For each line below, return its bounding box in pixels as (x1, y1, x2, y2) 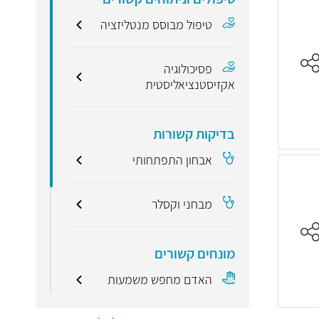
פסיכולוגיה (164, 60, 213, 77)
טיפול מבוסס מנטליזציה (100, 16, 213, 33)
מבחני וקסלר (152, 195, 213, 212)
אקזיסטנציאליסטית (145, 75, 236, 93)
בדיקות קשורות (153, 124, 236, 143)
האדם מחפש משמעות (108, 271, 213, 288)
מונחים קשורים (155, 244, 236, 263)
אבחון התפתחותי (132, 151, 213, 168)
